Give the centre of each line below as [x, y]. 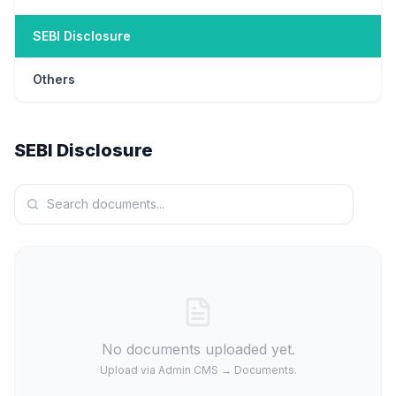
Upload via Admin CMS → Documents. [198, 370]
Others [54, 79]
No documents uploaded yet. [198, 349]
